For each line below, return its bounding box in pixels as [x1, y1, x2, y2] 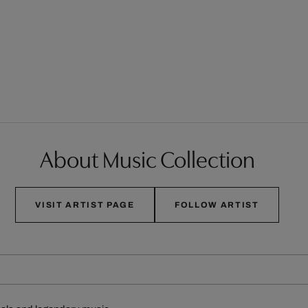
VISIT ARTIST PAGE [35, 200, 135, 210]
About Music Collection [39, 146, 255, 173]
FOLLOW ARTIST [174, 200, 259, 210]
